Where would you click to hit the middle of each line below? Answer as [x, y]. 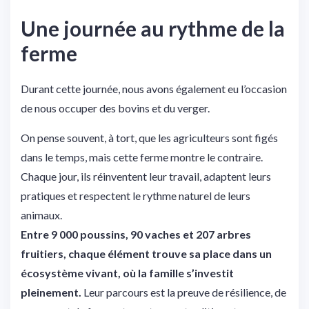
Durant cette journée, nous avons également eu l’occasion [154, 89]
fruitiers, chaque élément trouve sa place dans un [146, 254]
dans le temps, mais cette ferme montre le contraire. [142, 157]
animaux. [41, 215]
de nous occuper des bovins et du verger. [116, 108]
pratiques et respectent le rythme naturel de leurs [136, 196]
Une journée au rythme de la [153, 29]
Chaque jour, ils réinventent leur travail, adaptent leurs [146, 177]
